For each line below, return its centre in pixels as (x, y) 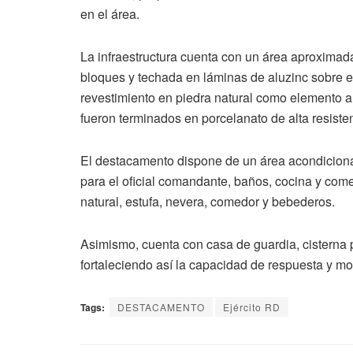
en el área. (110, 13)
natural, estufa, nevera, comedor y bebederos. (208, 201)
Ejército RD (252, 307)
